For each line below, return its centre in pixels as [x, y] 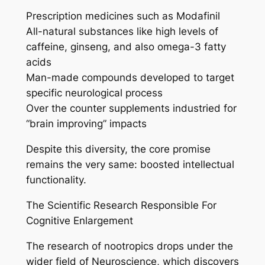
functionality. [56, 180]
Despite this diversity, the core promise [118, 149]
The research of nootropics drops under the [129, 246]
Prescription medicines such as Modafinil [123, 16]
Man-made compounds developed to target [130, 78]
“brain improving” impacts [86, 124]
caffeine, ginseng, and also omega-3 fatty [126, 47]
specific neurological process [94, 93]
